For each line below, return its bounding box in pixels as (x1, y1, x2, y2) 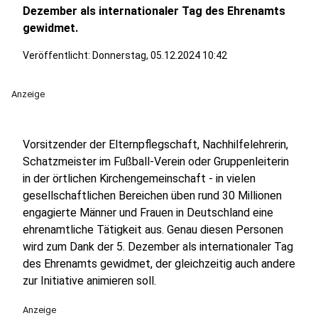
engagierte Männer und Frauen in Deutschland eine (23, 206, 273, 219)
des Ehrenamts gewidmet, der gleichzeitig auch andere (23, 257, 295, 270)
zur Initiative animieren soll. (23, 274, 156, 287)
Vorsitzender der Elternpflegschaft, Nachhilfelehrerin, (23, 138, 288, 151)
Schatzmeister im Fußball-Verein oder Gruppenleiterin (23, 155, 289, 168)
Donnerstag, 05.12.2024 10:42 (92, 50, 227, 61)
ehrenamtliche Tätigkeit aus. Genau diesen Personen (23, 223, 283, 236)
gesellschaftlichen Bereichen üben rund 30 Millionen (23, 189, 282, 202)
